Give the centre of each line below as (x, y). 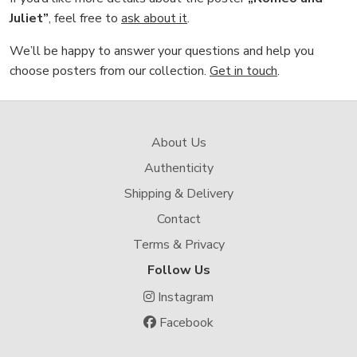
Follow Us (178, 270)
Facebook (185, 323)
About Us (178, 143)
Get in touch (243, 71)
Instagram (184, 297)
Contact (178, 219)
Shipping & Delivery (178, 194)
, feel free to (85, 18)
